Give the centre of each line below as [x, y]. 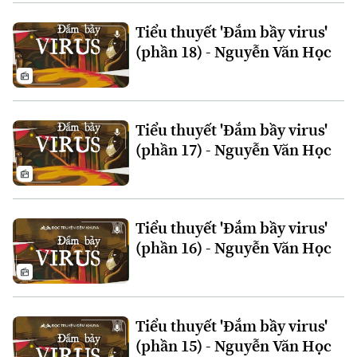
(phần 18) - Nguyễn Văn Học [233, 51]
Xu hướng [34, 22]
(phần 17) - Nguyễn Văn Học [233, 149]
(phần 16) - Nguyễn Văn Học [233, 247]
